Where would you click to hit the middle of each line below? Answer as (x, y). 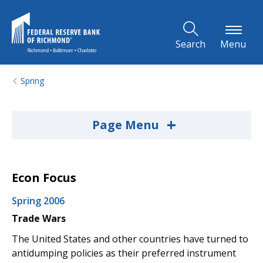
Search (190, 44)
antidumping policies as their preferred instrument (124, 253)
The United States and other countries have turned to (130, 239)
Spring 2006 (38, 201)
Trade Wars (39, 218)
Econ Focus (44, 178)
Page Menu (127, 125)
